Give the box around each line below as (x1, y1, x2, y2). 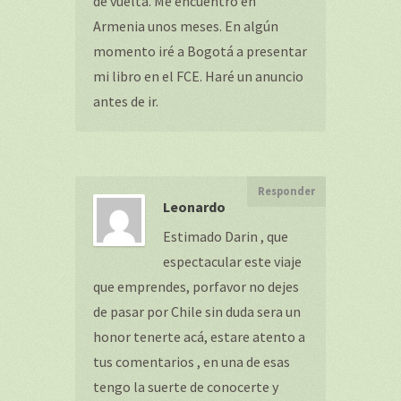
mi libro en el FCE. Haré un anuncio (93, 67, 303, 85)
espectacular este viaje (163, 252, 302, 270)
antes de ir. (93, 92, 158, 110)
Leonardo (163, 198, 226, 216)
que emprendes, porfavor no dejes (93, 277, 299, 295)
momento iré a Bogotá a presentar (93, 42, 307, 60)
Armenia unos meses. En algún (93, 17, 278, 35)
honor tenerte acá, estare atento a (93, 328, 305, 346)
